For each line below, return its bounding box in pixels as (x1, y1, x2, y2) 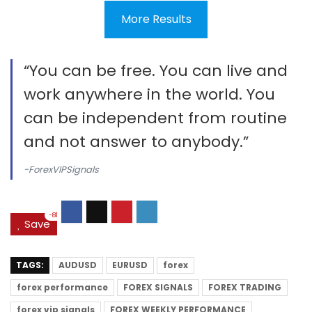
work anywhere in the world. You (24, 83, 275, 105)
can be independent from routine (24, 107, 287, 129)
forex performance (17, 281, 108, 293)
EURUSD (112, 258, 148, 271)
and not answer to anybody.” (24, 130, 249, 153)
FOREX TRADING (208, 281, 281, 293)
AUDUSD (58, 258, 97, 271)
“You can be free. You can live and (24, 59, 288, 81)
